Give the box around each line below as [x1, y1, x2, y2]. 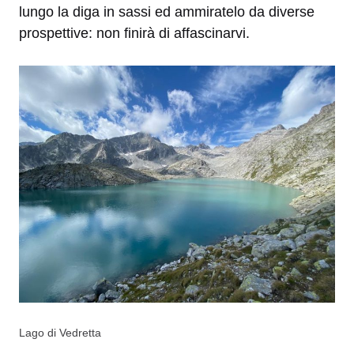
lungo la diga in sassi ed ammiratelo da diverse [19, 3, 314, 20]
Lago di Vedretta [19, 327, 101, 339]
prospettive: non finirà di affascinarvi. [19, 24, 250, 41]
